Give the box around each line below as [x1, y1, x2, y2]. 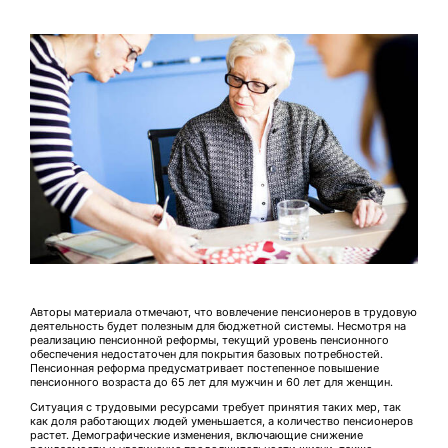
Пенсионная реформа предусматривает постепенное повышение [30, 360, 379, 375]
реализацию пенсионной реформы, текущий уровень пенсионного [30, 332, 389, 347]
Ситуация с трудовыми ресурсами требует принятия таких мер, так [30, 399, 401, 414]
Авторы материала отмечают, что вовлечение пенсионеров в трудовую [30, 304, 417, 319]
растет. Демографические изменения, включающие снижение [30, 427, 363, 442]
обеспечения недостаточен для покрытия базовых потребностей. [30, 346, 383, 361]
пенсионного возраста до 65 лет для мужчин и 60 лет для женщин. [30, 374, 393, 389]
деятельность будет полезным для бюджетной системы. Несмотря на [30, 318, 406, 333]
